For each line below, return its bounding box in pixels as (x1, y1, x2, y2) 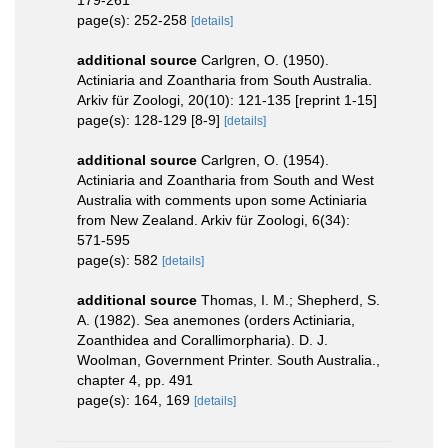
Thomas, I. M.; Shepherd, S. (201, 291, 380, 308)
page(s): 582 (77, 251, 162, 268)
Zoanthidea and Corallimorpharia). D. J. (77, 331, 328, 348)
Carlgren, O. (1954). (201, 151, 329, 168)
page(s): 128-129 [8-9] (77, 111, 224, 128)
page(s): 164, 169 (77, 391, 194, 408)
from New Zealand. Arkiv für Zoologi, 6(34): (77, 211, 350, 228)
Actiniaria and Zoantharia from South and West (77, 171, 374, 188)
